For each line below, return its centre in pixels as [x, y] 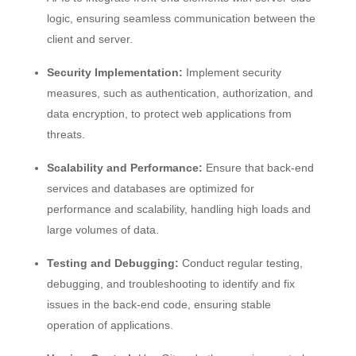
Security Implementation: [114, 72]
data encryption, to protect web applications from [169, 114]
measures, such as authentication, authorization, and [180, 93]
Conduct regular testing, [240, 263]
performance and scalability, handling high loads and [178, 209]
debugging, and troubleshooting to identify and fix [170, 284]
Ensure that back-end [258, 168]
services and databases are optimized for [150, 188]
